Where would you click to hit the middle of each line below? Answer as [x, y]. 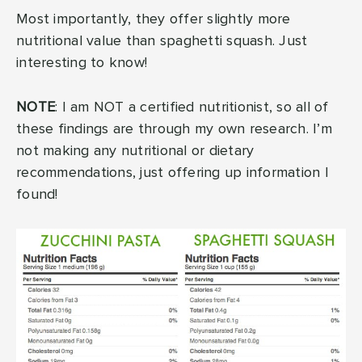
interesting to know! [82, 63]
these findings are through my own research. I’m [174, 130]
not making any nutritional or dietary [135, 152]
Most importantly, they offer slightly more [154, 20]
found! [37, 195]
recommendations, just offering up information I [173, 173]
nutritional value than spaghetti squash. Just [162, 42]
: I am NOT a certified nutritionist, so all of [192, 108]
